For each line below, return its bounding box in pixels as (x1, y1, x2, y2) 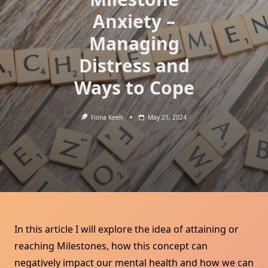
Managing (89, 31, 179, 56)
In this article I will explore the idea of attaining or (14, 223, 239, 236)
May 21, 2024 (148, 113, 187, 121)
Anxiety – (93, 9, 175, 33)
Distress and (78, 53, 190, 78)
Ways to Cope (74, 75, 194, 100)
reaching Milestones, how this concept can (14, 239, 208, 253)
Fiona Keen (91, 113, 123, 121)
